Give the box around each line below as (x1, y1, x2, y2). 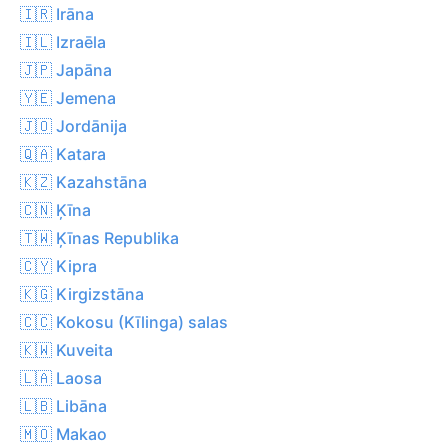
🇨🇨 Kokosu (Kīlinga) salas (20, 311, 228, 332)
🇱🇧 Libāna (20, 395, 107, 416)
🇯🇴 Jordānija (20, 115, 127, 136)
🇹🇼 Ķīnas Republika (20, 227, 179, 248)
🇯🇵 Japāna (20, 59, 112, 80)
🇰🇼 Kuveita (20, 339, 113, 360)
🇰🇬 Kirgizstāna (20, 283, 144, 304)
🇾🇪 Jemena (20, 87, 116, 108)
